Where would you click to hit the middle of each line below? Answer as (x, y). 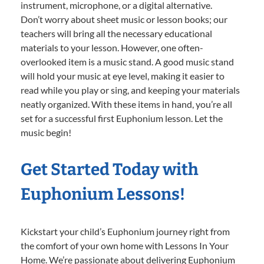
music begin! (46, 133)
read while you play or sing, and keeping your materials (130, 90)
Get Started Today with (110, 170)
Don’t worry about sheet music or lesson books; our (124, 19)
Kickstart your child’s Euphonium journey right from (125, 232)
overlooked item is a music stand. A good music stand (127, 62)
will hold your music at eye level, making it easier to (123, 76)
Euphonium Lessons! (103, 194)
